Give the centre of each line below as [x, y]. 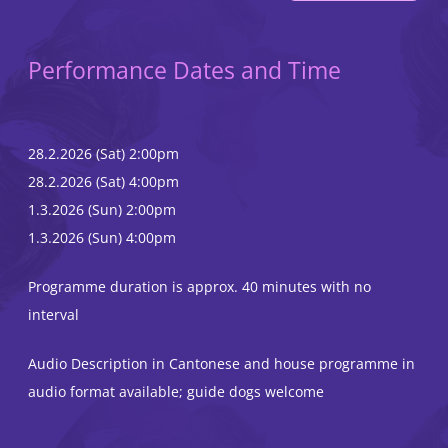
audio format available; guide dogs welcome [176, 392]
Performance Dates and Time [184, 71]
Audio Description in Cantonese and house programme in [221, 364]
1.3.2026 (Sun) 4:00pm [102, 238]
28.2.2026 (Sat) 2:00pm [103, 154]
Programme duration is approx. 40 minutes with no [199, 287]
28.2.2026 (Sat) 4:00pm [103, 182]
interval [53, 315]
